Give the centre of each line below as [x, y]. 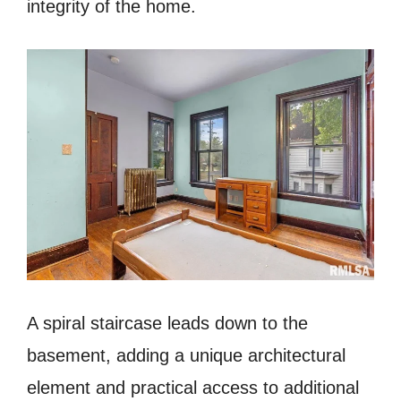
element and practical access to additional [193, 388]
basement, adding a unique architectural [186, 356]
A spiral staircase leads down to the [167, 324]
